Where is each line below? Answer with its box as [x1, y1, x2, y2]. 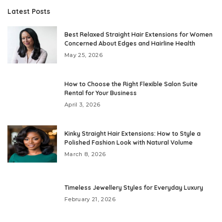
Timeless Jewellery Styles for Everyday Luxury [64, 183, 203, 191]
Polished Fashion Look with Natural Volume [64, 138, 193, 146]
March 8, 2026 [64, 150, 106, 158]
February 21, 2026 [64, 195, 115, 203]
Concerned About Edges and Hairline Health [64, 39, 195, 47]
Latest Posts [7, 6, 50, 15]
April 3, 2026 [64, 101, 101, 108]
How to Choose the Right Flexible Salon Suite [64, 80, 198, 88]
